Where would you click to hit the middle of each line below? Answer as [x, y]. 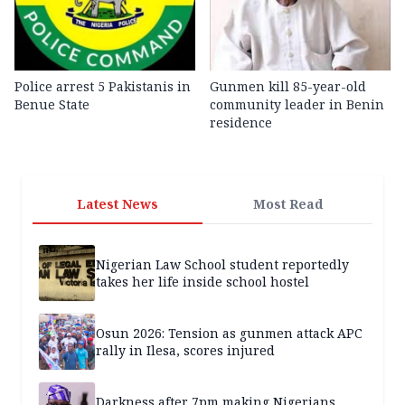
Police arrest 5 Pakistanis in [103, 86]
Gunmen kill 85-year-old [288, 86]
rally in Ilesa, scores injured [185, 350]
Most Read [287, 203]
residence [241, 122]
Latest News [118, 203]
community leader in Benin [297, 104]
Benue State [52, 104]
